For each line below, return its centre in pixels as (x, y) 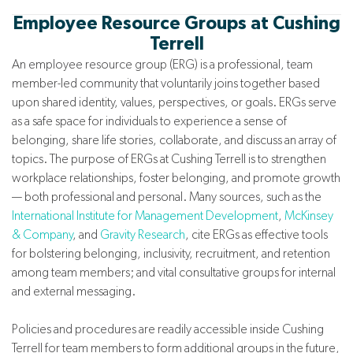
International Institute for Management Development (145, 216)
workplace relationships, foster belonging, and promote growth (176, 178)
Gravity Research (143, 235)
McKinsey (309, 216)
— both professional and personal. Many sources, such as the (167, 197)
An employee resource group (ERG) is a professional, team (162, 65)
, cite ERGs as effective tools (256, 235)
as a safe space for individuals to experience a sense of (149, 121)
